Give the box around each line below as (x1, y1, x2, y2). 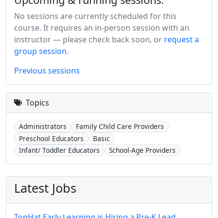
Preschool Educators (18, 133, 84, 143)
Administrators (18, 122, 67, 131)
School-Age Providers (109, 145, 176, 155)
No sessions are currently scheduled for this (14, 10, 177, 21)
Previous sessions (14, 65, 80, 76)
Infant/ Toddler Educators (18, 145, 100, 155)
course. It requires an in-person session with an (14, 22, 189, 33)
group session (14, 45, 67, 56)
